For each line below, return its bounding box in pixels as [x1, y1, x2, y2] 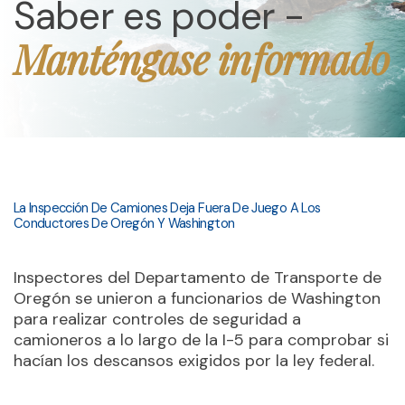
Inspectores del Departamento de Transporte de [14, 267, 381, 288]
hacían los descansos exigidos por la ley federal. [14, 350, 374, 372]
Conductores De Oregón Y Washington [14, 214, 235, 232]
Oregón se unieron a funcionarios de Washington [14, 287, 381, 309]
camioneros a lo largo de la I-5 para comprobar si [14, 329, 389, 351]
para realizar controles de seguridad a [14, 308, 301, 330]
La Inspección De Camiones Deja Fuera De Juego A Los [14, 199, 321, 217]
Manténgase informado [14, 32, 390, 85]
